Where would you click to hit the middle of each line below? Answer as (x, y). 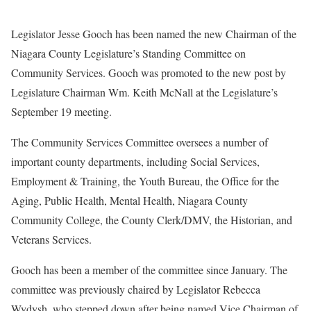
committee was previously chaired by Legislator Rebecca (136, 289)
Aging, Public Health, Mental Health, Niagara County (129, 200)
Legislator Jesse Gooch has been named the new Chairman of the (154, 33)
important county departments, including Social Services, (135, 161)
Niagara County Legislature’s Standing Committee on (128, 53)
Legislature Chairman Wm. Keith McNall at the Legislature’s (144, 92)
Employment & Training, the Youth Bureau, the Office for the (145, 180)
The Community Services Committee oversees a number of (140, 142)
